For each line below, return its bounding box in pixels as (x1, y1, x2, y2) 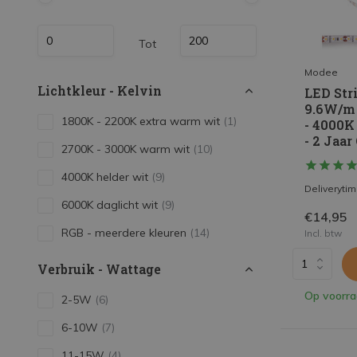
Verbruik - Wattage (37, 261, 161, 277)
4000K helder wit (61, 170, 151, 184)
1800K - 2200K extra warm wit (61, 114, 223, 128)
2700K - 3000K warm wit (61, 142, 193, 156)
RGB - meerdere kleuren (61, 226, 190, 240)
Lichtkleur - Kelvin (37, 82, 162, 99)
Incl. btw (304, 226, 342, 239)
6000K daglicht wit (61, 198, 161, 212)
